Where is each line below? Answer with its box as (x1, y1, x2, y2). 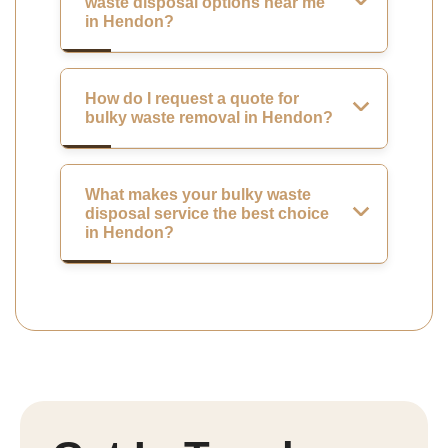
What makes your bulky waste (85, 185, 311, 203)
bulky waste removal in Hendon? (85, 108, 333, 126)
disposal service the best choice (85, 204, 329, 222)
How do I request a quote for (85, 89, 299, 107)
